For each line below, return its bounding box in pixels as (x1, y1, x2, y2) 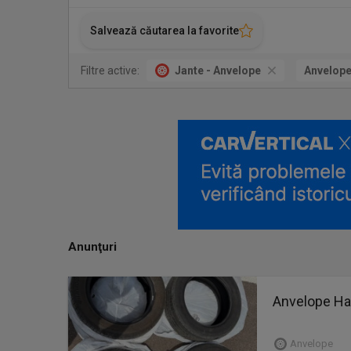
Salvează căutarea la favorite (90, 24, 239, 37)
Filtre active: (81, 64, 139, 77)
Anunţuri (68, 240, 117, 254)
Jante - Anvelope (175, 64, 261, 77)
